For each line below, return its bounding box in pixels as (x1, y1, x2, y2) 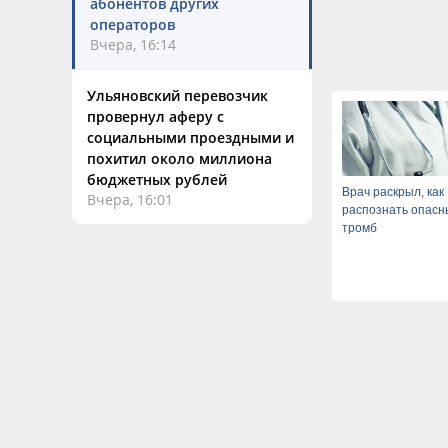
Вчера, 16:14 (90, 35, 176, 54)
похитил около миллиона (87, 149, 272, 168)
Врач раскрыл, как (342, 184, 444, 199)
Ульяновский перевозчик (87, 86, 268, 105)
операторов (90, 15, 175, 34)
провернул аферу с (87, 107, 224, 126)
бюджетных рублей (87, 170, 227, 189)
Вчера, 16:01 (87, 190, 173, 209)
